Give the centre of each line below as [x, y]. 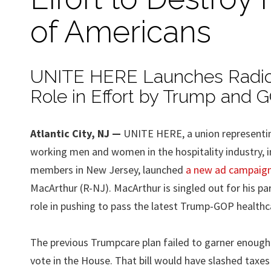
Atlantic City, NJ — [77, 133]
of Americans [121, 31]
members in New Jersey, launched [108, 169]
